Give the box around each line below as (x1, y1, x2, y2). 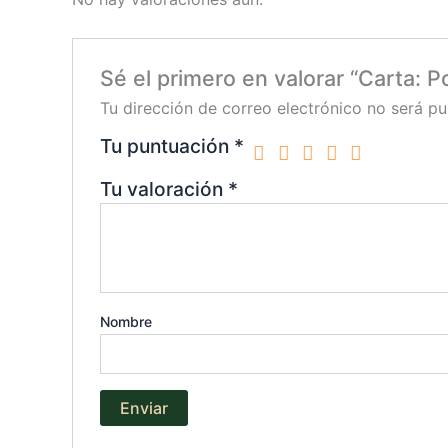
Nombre (99, 313, 152, 331)
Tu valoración (99, 177, 228, 202)
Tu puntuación (99, 134, 234, 159)
